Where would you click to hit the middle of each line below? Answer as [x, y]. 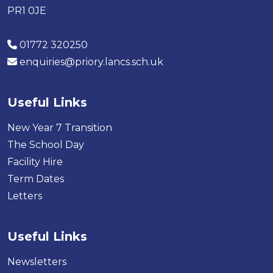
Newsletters [37, 262]
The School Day [46, 145]
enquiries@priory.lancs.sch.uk [91, 62]
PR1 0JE [27, 11]
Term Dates [36, 179]
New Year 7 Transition [60, 128]
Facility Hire [35, 162]
